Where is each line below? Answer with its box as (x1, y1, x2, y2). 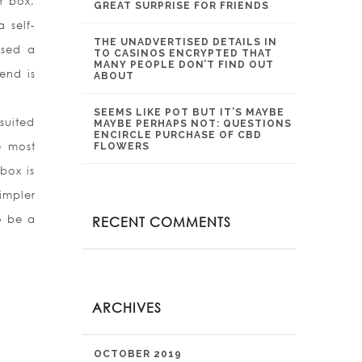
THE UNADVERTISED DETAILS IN (94, 36, 277, 48)
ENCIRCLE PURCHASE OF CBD (94, 129, 262, 141)
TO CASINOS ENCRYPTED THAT (94, 48, 272, 59)
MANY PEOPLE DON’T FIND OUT (94, 59, 274, 70)
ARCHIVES (92, 299, 162, 316)
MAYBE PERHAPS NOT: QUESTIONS (94, 118, 292, 129)
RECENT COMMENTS (92, 213, 231, 230)
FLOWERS (94, 141, 149, 152)
